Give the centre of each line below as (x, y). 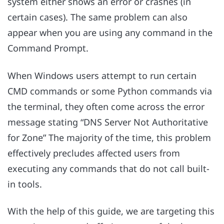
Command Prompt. (48, 48)
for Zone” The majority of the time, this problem (109, 137)
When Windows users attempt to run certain (102, 75)
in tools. (25, 184)
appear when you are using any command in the (110, 33)
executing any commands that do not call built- (108, 168)
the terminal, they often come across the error (106, 106)
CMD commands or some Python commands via (110, 91)
